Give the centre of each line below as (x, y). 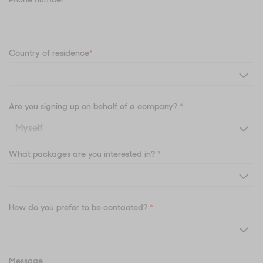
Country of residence (49, 53)
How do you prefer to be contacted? (79, 207)
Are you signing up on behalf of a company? (94, 106)
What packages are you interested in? (83, 154)
